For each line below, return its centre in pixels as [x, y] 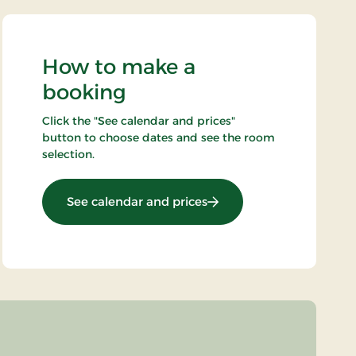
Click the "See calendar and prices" [139, 121]
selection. [69, 155]
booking [85, 93]
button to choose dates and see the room [159, 138]
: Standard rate [251, 201]
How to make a [119, 67]
